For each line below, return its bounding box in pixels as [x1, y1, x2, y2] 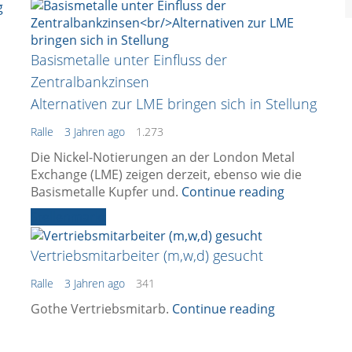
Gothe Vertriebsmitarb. [31, 299, 172, 317]
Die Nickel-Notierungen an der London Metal [31, 148, 295, 166]
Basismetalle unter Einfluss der [31, 49, 227, 69]
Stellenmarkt [31, 207, 106, 225]
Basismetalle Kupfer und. [31, 182, 181, 200]
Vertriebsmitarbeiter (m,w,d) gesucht [31, 245, 263, 265]
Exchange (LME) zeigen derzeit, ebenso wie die [31, 165, 302, 183]
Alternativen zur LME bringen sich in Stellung [31, 93, 317, 113]
